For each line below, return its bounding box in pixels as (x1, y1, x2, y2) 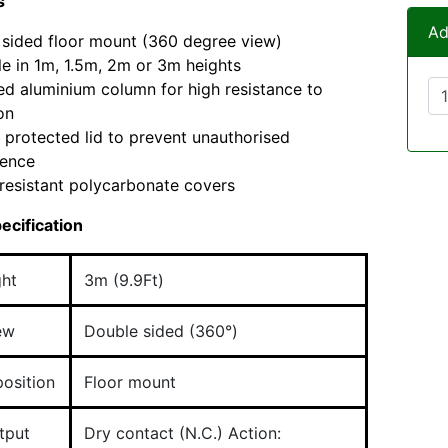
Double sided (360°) (84, 321, 238, 341)
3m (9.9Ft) (84, 270, 164, 290)
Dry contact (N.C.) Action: (84, 423, 281, 443)
